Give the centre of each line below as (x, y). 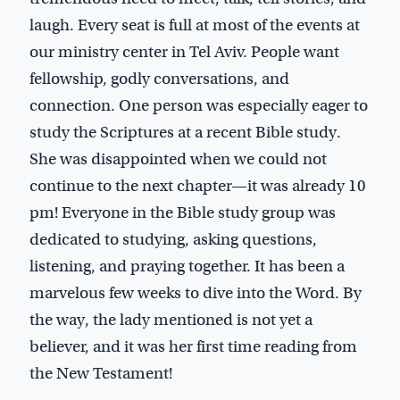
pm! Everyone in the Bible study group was (183, 212)
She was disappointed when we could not (178, 158)
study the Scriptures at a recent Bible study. (185, 132)
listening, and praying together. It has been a (187, 266)
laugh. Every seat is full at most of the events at (195, 25)
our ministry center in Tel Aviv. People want (184, 51)
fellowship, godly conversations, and (159, 78)
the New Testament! (101, 373)
